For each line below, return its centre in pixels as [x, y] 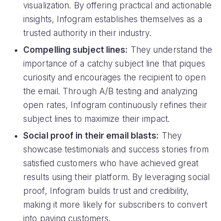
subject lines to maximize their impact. [96, 119]
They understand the [170, 50]
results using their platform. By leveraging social [117, 177]
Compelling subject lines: [76, 50]
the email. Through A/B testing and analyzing [110, 92]
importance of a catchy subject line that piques [114, 64]
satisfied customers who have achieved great [111, 164]
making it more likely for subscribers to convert [115, 205]
